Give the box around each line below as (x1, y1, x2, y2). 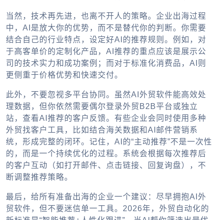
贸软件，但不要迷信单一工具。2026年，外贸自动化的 (6, 204, 209, 213)
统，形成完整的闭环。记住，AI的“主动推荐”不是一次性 (6, 137, 212, 146)
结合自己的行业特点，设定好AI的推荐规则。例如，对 (6, 35, 206, 44)
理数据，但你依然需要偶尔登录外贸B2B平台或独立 (6, 102, 198, 111)
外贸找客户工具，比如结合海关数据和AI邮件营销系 (6, 126, 198, 135)
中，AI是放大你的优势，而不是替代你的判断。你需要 (6, 24, 206, 32)
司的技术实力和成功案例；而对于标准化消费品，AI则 (6, 59, 206, 68)
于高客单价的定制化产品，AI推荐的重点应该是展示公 (6, 47, 206, 56)
